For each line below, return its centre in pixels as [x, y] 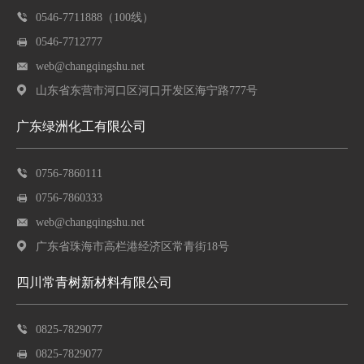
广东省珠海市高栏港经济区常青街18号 [132, 246]
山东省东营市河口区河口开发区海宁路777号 [147, 90]
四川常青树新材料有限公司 [94, 282]
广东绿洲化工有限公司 [81, 126]
